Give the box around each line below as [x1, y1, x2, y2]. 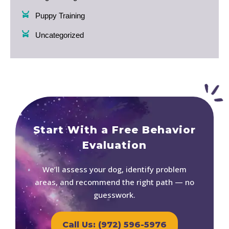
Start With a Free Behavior [33, 124, 196, 136]
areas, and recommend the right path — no [35, 177, 194, 188]
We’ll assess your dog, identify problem [42, 164, 187, 175]
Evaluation [82, 139, 147, 152]
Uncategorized [35, 30, 84, 39]
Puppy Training [35, 11, 85, 20]
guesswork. [94, 190, 135, 200]
